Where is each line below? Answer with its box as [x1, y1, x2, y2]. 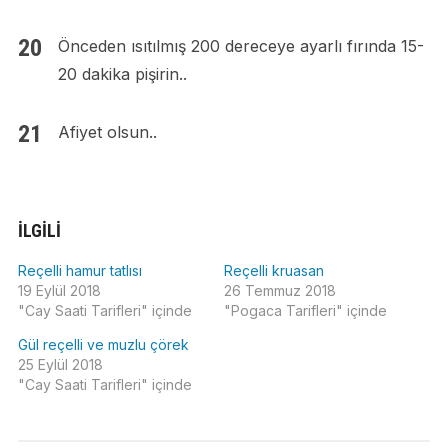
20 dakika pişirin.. [57, 64, 187, 85]
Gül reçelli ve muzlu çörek [17, 336, 189, 354]
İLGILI [17, 220, 61, 242]
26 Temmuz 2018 [224, 282, 336, 300]
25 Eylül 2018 [17, 356, 103, 374]
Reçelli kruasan [224, 262, 324, 280]
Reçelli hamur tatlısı [17, 262, 142, 280]
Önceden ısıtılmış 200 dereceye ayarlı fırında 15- [57, 36, 424, 57]
